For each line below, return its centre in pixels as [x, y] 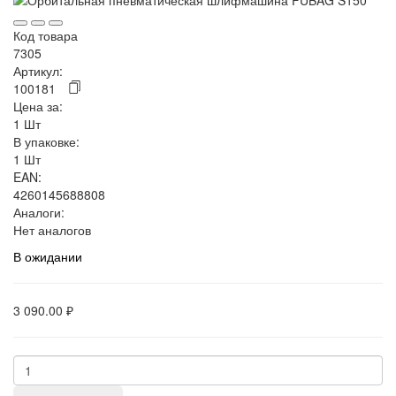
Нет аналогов [52, 229]
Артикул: [38, 70]
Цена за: [38, 106]
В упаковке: [46, 141]
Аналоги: [39, 212]
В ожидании [48, 256]
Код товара [46, 35]
